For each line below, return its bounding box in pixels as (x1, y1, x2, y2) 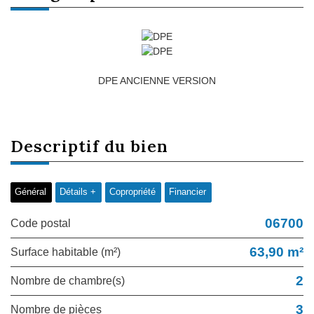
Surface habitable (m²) (18, 245, 121, 258)
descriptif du (24, 135, 130, 156)
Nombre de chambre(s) (19, 274, 125, 287)
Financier (169, 186, 206, 197)
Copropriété (109, 186, 156, 197)
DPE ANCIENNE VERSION (98, 74, 216, 86)
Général (15, 186, 46, 197)
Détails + (60, 186, 96, 197)
